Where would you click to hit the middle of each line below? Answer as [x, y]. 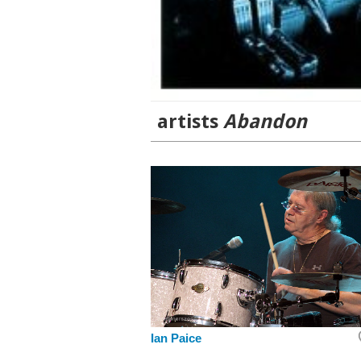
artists [190, 122]
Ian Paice [176, 339]
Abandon [265, 122]
